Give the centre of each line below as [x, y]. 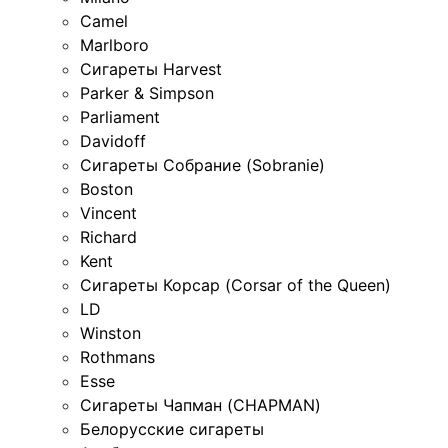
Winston [110, 333]
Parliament [120, 117]
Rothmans [117, 357]
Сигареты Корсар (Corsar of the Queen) [235, 285]
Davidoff [113, 141]
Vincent [108, 213]
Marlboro [114, 45]
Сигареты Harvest [151, 69]
